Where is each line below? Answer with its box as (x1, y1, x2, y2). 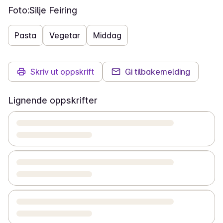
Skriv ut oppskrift (30, 67, 94, 77)
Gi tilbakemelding (125, 67, 190, 77)
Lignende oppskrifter (8, 95, 98, 106)
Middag (93, 30, 121, 40)
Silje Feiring (29, 5, 77, 15)
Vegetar (49, 30, 80, 40)
